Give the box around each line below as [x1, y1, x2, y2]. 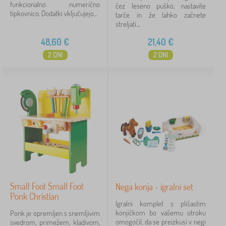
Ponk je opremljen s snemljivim [10, 208, 100, 218]
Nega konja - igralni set [116, 181, 193, 192]
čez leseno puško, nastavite [116, 1, 206, 11]
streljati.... [116, 19, 140, 29]
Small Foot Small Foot [10, 181, 84, 192]
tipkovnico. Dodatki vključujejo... [10, 9, 97, 18]
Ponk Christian [10, 191, 59, 202]
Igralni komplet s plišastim [116, 199, 206, 208]
